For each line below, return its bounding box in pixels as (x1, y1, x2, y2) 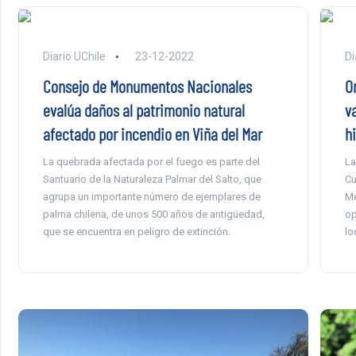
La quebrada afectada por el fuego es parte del (42, 156, 260, 168)
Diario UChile (42, 50, 108, 64)
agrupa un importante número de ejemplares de (42, 191, 261, 203)
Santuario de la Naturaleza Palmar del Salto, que (42, 173, 261, 186)
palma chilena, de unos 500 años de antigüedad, (42, 208, 265, 221)
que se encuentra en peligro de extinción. (42, 226, 230, 238)
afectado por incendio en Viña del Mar (42, 123, 262, 145)
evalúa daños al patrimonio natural (42, 99, 245, 121)
